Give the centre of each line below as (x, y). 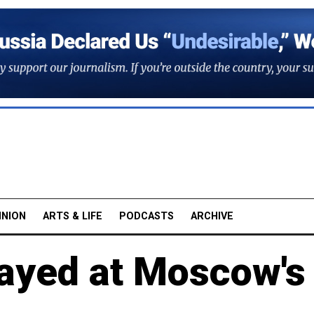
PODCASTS (146, 216)
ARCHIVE (212, 216)
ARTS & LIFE (73, 216)
